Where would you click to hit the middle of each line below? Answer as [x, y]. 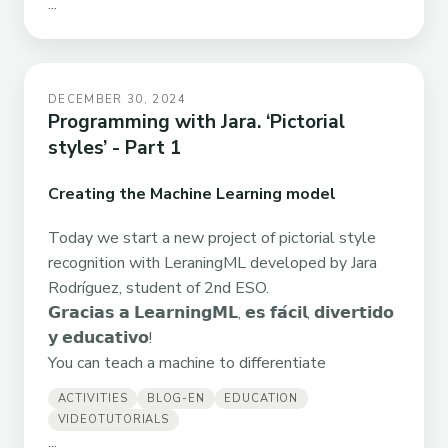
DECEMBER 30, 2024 [117, 100]
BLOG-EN [176, 399]
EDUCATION [261, 399]
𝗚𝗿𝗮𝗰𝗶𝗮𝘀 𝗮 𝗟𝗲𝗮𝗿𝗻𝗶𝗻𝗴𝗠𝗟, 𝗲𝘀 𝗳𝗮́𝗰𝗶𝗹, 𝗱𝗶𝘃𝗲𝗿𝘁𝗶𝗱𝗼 [221, 312]
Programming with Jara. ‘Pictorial [196, 122]
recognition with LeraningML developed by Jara [212, 262]
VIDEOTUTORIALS [113, 420]
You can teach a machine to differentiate [187, 362]
